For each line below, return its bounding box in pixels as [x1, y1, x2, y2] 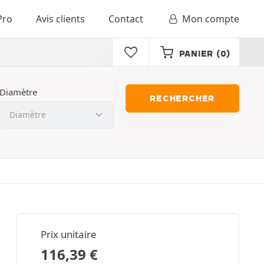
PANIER [179, 48, 213, 59]
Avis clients [35, 12, 85, 25]
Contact [108, 12, 143, 25]
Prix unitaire [41, 227, 97, 241]
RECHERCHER [150, 93, 215, 104]
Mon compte [182, 12, 239, 25]
